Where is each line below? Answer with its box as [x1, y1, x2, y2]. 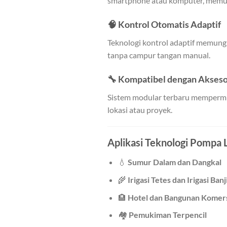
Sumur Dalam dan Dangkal [127, 157, 221, 167]
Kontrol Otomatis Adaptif [118, 18, 221, 30]
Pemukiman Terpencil [128, 210, 207, 220]
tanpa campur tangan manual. [107, 50, 210, 60]
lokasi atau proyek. [107, 104, 172, 115]
